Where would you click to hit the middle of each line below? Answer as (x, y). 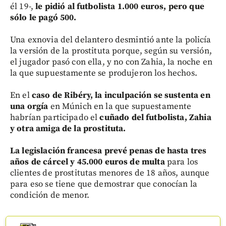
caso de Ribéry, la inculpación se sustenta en (121, 95)
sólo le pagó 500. (43, 17)
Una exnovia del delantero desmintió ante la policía (111, 40)
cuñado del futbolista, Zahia (155, 117)
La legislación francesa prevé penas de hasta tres (108, 151)
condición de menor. (50, 195)
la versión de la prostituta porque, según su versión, (111, 51)
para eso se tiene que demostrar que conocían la (104, 184)
